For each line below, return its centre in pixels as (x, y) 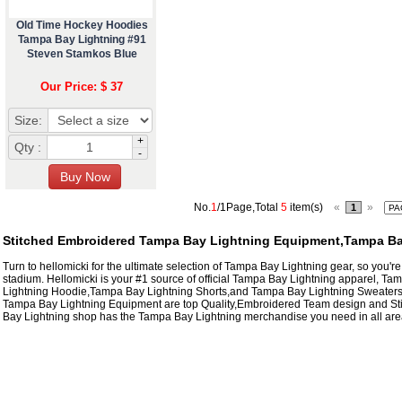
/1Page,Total (249, 207)
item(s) (309, 207)
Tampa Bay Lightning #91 (82, 39)
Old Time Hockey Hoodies (82, 25)
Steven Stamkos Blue (82, 53)
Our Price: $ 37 (82, 86)
